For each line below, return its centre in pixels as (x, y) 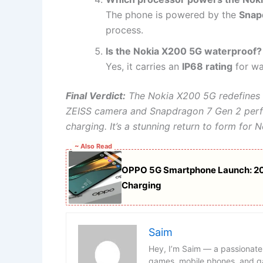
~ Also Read (93, 146)
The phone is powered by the (172, 15)
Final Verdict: (96, 96)
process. (124, 30)
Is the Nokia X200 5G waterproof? (184, 51)
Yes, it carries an (144, 67)
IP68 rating (207, 67)
